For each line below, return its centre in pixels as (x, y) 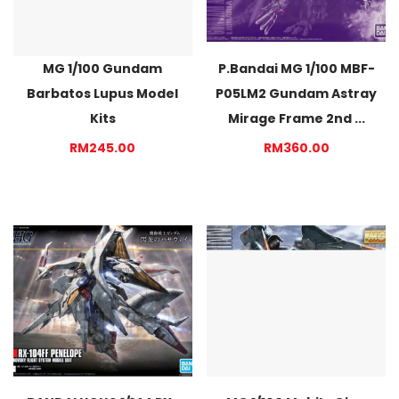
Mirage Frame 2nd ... (296, 118)
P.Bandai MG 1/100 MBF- (296, 68)
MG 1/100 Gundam (103, 68)
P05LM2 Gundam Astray (297, 93)
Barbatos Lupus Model (103, 93)
